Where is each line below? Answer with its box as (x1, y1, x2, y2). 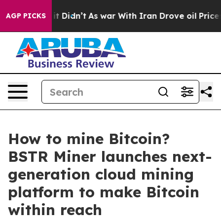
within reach (8, 200, 102, 219)
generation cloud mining (8, 165, 194, 184)
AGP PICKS (6, 11, 46, 20)
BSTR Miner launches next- (8, 147, 212, 166)
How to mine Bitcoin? (8, 129, 170, 148)
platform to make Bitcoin (8, 183, 199, 201)
